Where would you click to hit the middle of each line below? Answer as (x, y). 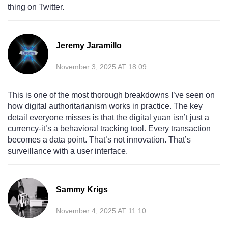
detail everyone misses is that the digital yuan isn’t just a (108, 118)
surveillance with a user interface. (68, 151)
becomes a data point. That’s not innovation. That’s (99, 140)
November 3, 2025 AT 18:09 (101, 67)
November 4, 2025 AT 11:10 (101, 211)
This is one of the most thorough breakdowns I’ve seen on (111, 95)
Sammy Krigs (82, 190)
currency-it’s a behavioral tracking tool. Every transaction (109, 129)
